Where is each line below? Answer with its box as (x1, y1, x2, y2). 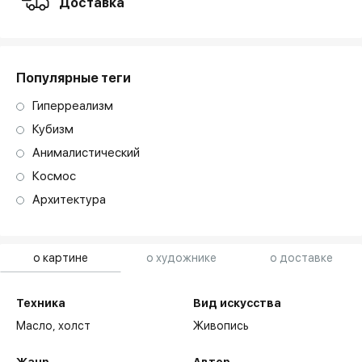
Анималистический (32, 145, 141, 161)
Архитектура (32, 192, 107, 208)
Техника (16, 297, 66, 310)
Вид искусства (193, 297, 281, 310)
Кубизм (32, 122, 74, 137)
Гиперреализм (32, 99, 114, 114)
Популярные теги (16, 70, 132, 86)
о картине (32, 251, 88, 265)
